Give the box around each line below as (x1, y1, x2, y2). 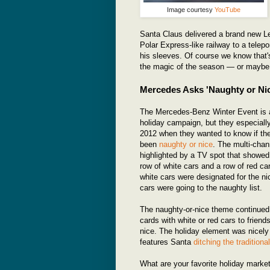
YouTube (215, 5, 240, 13)
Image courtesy (167, 5, 215, 13)
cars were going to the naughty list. (140, 183, 262, 192)
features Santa (140, 237, 193, 246)
